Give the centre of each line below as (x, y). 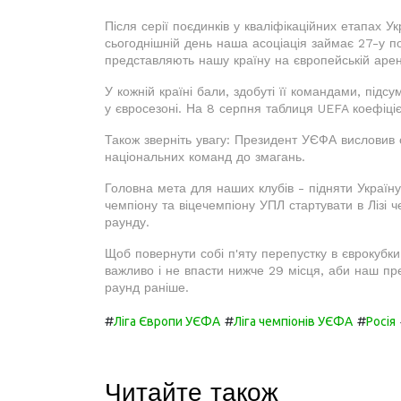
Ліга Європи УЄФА (167, 321)
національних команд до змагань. (205, 156)
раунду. (127, 222)
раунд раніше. (147, 287)
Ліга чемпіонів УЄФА (293, 321)
